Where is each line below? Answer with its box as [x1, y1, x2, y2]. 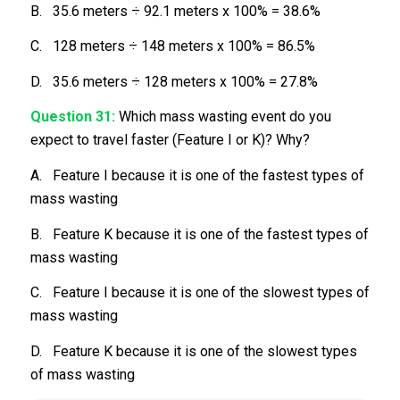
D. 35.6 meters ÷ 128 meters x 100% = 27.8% [29, 72, 318, 90]
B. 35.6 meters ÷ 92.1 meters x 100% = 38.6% [29, 2, 321, 20]
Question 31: [29, 108, 115, 126]
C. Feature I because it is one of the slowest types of [29, 284, 370, 302]
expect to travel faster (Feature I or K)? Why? [29, 131, 310, 149]
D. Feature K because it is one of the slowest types [29, 342, 357, 360]
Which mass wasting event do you [114, 108, 331, 126]
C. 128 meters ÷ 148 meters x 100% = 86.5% [29, 37, 315, 55]
